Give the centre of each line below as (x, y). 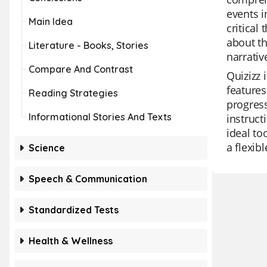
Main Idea (51, 21)
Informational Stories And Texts (100, 117)
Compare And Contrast (81, 69)
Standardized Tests (74, 210)
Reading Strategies (73, 93)
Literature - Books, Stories (89, 45)
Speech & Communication (88, 179)
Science (47, 148)
